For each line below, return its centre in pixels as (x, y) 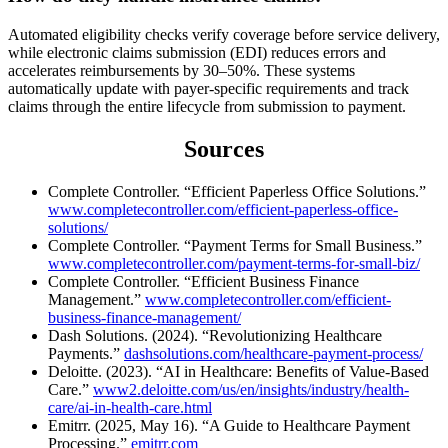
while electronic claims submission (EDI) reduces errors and (197, 52)
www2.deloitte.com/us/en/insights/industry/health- (251, 389)
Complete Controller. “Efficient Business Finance (203, 281)
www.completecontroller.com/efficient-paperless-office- (223, 209)
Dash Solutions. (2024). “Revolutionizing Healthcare (215, 335)
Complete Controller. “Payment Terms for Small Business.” (235, 245)
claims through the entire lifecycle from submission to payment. (207, 106)
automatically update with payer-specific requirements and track (208, 88)
